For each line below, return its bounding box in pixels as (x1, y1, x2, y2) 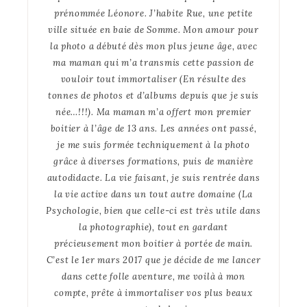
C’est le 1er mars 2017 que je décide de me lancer (46, 254, 261, 266)
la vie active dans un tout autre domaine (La (54, 188, 253, 200)
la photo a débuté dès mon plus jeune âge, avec (49, 40, 258, 52)
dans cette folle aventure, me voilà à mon (62, 270, 245, 282)
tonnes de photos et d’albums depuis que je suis (47, 89, 260, 101)
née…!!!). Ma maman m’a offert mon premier (56, 106, 251, 118)
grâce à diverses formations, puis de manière (53, 155, 254, 167)
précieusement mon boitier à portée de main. (53, 237, 254, 249)
